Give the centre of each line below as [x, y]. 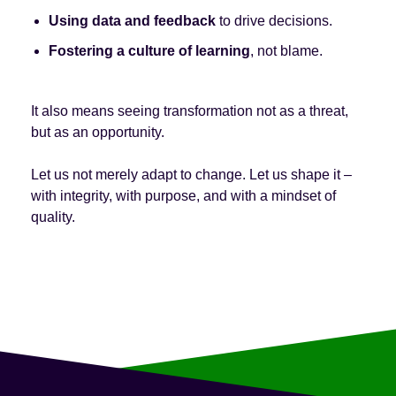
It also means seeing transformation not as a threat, [189, 110]
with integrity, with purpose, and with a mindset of [183, 195]
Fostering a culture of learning [149, 50]
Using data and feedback [132, 20]
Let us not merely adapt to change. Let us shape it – [191, 174]
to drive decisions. [274, 20]
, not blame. [286, 50]
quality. [53, 217]
